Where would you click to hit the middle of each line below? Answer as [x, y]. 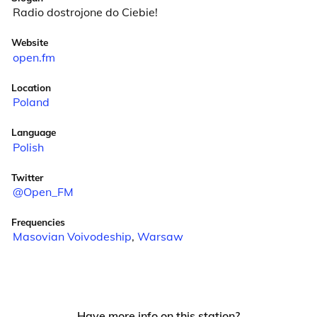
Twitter [27, 177]
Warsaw [160, 237]
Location [31, 87]
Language [34, 132]
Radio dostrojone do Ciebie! [85, 12]
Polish [28, 147]
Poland [31, 102]
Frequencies [38, 221]
